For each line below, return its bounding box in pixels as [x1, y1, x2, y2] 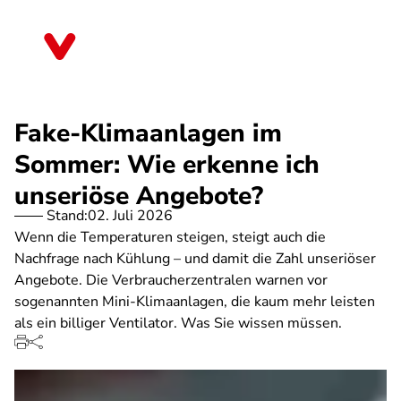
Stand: [47, 206, 88, 226]
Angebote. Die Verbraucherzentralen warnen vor [14, 270, 328, 290]
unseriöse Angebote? [14, 179, 263, 213]
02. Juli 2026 [88, 206, 173, 226]
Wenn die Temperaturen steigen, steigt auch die [14, 227, 326, 247]
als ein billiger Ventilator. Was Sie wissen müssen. [14, 313, 342, 333]
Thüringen [93, 43, 158, 63]
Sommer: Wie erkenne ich [14, 148, 320, 182]
